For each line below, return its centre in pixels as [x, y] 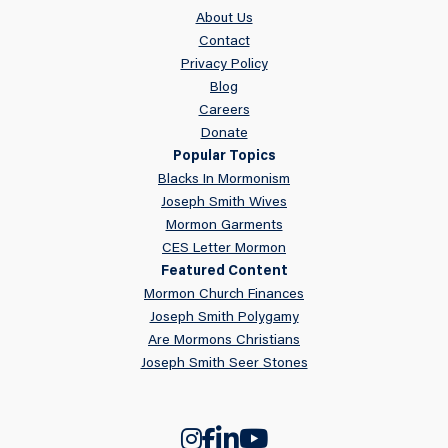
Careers [224, 111]
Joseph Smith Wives [224, 203]
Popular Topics [224, 157]
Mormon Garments [224, 226]
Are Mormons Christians [224, 341]
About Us [224, 19]
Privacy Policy [224, 65]
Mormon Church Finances [224, 295]
